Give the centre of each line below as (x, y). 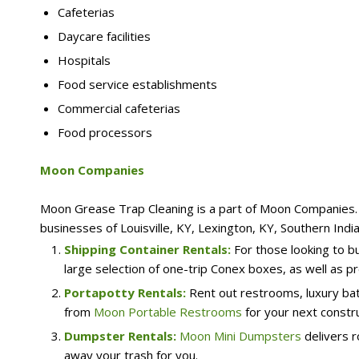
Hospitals (84, 61)
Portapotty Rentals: (125, 293)
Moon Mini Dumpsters (240, 336)
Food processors (105, 133)
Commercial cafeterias (119, 109)
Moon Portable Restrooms (168, 312)
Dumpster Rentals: (120, 336)
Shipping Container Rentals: (147, 250)
